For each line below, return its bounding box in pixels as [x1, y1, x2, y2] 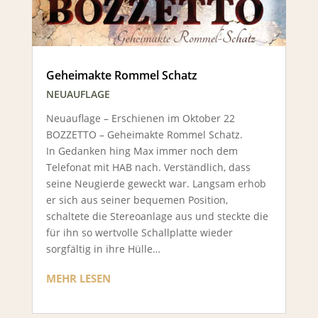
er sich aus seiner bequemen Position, [45, 192, 228, 207]
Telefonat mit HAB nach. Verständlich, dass [45, 160, 251, 174]
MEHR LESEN [45, 270, 111, 285]
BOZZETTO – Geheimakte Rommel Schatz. [45, 127, 243, 141]
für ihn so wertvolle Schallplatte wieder [45, 225, 233, 239]
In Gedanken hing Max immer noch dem [45, 143, 238, 158]
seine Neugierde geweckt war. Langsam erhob [45, 176, 266, 190]
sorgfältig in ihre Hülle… [45, 241, 160, 256]
